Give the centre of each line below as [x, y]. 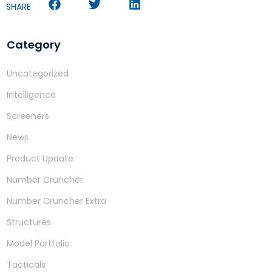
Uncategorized [38, 73]
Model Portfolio [38, 243]
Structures [29, 222]
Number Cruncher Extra [56, 201]
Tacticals [26, 264]
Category [34, 44]
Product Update [40, 158]
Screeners [28, 116]
